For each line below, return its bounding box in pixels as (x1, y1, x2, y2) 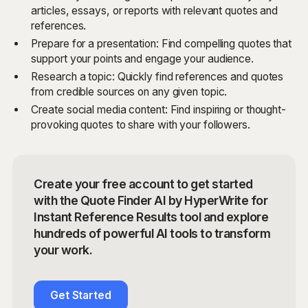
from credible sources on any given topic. (31, 85, 228, 99)
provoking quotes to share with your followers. (31, 118, 250, 132)
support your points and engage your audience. (31, 52, 254, 66)
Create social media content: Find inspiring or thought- (31, 103, 286, 117)
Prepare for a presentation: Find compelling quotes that (31, 37, 291, 51)
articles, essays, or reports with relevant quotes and (31, 4, 278, 18)
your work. (34, 243, 93, 258)
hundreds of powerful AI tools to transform (34, 226, 271, 241)
